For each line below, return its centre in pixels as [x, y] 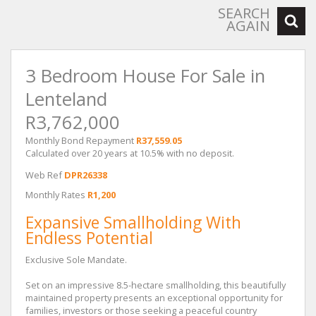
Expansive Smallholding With [133, 223]
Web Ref [44, 175]
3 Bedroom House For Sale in [145, 76]
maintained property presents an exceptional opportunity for [154, 298]
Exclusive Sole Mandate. [76, 260]
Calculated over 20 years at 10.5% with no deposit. [130, 153]
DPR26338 [86, 175]
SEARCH [244, 13]
